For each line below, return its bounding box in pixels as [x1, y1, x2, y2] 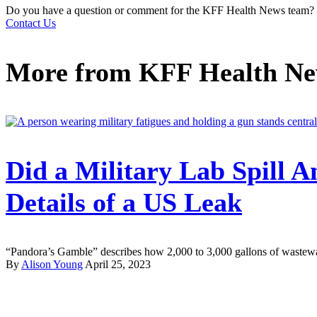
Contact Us [6, 17, 56, 30]
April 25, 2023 [85, 258, 151, 271]
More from [6, 57, 139, 88]
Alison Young [21, 258, 83, 271]
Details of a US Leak [6, 188, 242, 218]
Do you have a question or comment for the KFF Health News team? [6, 4, 314, 17]
